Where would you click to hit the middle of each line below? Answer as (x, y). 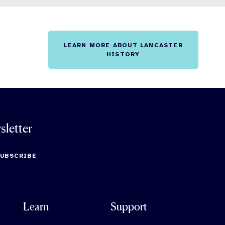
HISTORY (123, 54)
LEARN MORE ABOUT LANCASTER (123, 45)
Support (129, 206)
